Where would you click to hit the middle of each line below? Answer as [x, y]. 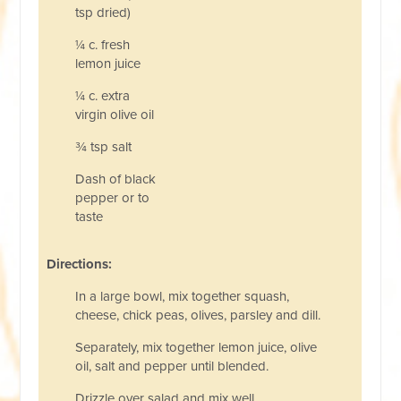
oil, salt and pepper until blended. [174, 367]
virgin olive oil [115, 115]
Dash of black [116, 179]
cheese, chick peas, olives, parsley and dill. [198, 316]
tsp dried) [103, 13]
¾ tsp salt [109, 147]
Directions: [76, 264]
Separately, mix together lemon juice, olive [196, 348]
